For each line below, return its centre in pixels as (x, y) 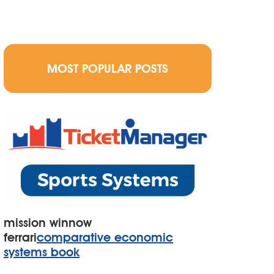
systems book (42, 252)
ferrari (20, 237)
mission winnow (48, 223)
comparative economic (105, 237)
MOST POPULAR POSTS (107, 68)
